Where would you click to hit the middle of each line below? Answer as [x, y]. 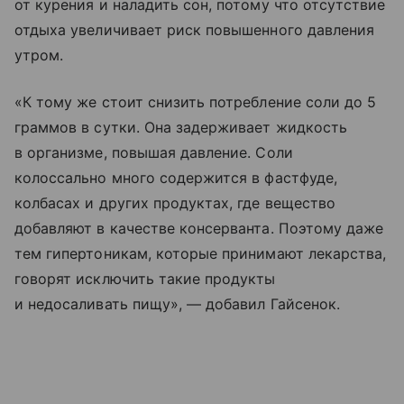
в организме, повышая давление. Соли [154, 152]
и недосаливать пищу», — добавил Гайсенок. [177, 303]
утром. [39, 55]
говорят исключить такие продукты [145, 278]
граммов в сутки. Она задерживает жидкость [181, 127]
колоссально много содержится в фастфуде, [176, 177]
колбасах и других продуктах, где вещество [175, 202]
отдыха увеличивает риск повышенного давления [195, 29]
